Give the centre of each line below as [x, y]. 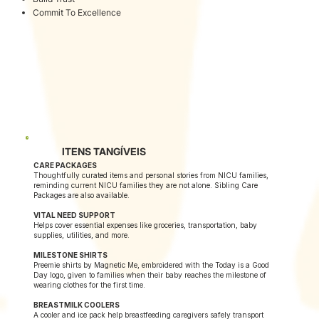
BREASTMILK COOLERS [77, 305]
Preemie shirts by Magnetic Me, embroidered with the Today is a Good [152, 265]
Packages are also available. [82, 195]
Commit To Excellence [77, 12]
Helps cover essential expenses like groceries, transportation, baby [146, 225]
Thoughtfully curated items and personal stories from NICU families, [151, 176]
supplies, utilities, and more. [82, 235]
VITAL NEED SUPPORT [75, 215]
